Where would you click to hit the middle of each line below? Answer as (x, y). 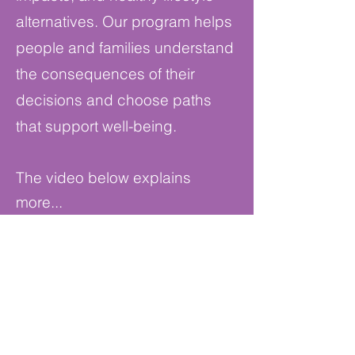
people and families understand (125, 48)
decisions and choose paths (114, 100)
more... (39, 202)
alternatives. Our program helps (124, 21)
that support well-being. (96, 126)
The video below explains (103, 177)
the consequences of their (105, 74)
